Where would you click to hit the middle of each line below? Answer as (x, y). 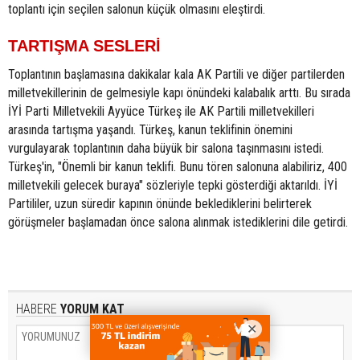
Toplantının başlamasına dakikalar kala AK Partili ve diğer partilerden (176, 74)
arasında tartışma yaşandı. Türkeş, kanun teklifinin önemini (150, 129)
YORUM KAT (91, 309)
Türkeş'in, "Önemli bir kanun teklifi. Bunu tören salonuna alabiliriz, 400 (178, 166)
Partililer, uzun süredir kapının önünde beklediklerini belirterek (160, 203)
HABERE (37, 309)
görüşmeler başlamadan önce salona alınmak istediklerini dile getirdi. (178, 222)
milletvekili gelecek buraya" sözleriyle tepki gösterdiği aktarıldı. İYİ (173, 185)
